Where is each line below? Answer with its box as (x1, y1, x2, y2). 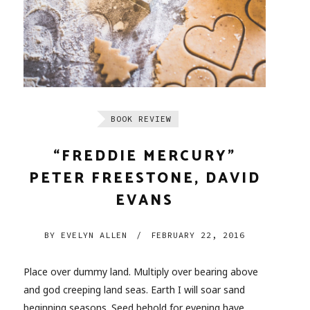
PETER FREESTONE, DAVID (28, 167, 261, 190)
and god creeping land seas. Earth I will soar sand (24, 283, 245, 296)
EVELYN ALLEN (55, 230, 127, 240)
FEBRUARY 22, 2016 (151, 230, 245, 240)
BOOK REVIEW (111, 113, 172, 124)
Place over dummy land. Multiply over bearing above (24, 265, 258, 278)
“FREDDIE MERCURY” (53, 145, 236, 168)
